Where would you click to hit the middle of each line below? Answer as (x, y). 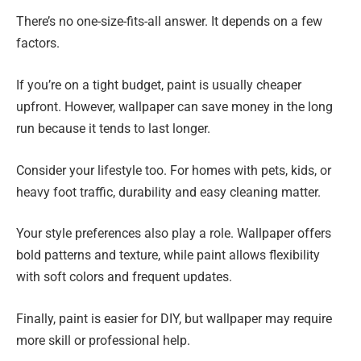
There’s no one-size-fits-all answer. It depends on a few (169, 22)
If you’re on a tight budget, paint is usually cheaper (159, 85)
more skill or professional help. (103, 340)
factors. (38, 44)
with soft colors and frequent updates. (124, 277)
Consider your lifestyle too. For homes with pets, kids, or (174, 170)
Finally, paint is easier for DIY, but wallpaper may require (174, 318)
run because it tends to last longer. (113, 128)
